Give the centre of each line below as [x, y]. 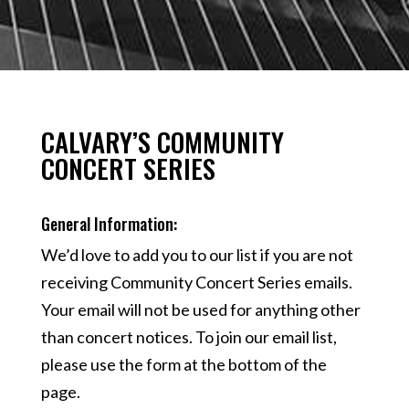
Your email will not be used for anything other [200, 309]
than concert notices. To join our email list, [189, 337]
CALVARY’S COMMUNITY [162, 141]
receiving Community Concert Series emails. [196, 282]
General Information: [109, 224]
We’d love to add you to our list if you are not [197, 255]
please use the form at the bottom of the [184, 364]
